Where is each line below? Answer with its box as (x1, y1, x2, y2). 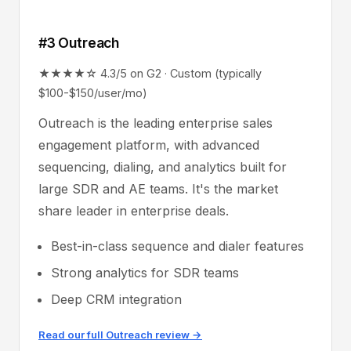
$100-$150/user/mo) (38, 86, 147, 100)
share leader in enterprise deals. (38, 203, 229, 219)
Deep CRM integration (51, 291, 182, 307)
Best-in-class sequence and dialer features (51, 238, 304, 254)
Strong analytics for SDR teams (51, 265, 239, 280)
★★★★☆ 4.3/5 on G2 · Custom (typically (38, 67, 262, 80)
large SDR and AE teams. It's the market (38, 181, 278, 197)
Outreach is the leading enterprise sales (38, 115, 273, 131)
